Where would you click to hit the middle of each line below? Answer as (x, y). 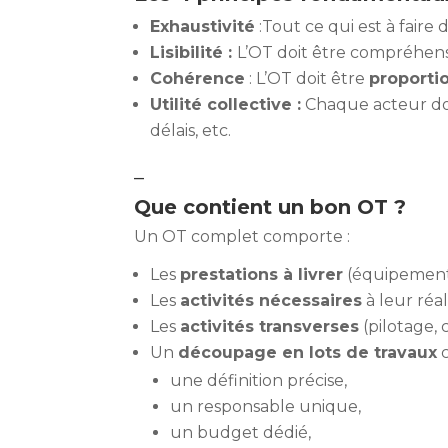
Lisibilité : (194, 53)
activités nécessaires (271, 301)
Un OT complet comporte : (242, 237)
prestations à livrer (262, 275)
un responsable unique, (266, 407)
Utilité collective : (226, 105)
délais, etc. (191, 131)
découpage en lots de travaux (308, 353)
